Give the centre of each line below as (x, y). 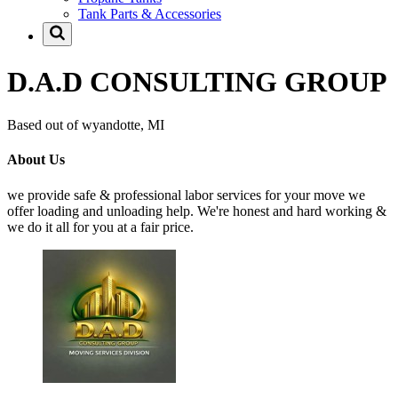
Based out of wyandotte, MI (86, 125)
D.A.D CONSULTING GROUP (197, 81)
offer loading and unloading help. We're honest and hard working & (197, 211)
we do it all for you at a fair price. (100, 227)
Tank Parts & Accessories (150, 14)
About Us (36, 160)
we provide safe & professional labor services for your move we (186, 195)
